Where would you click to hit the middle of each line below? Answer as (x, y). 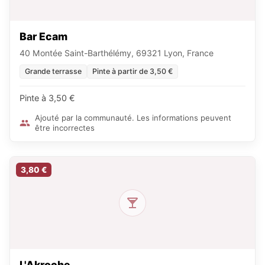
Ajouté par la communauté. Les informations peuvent (133, 118)
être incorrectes (65, 128)
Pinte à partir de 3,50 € (132, 72)
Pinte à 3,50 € (47, 98)
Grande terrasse (53, 72)
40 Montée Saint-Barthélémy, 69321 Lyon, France (117, 53)
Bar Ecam (43, 37)
